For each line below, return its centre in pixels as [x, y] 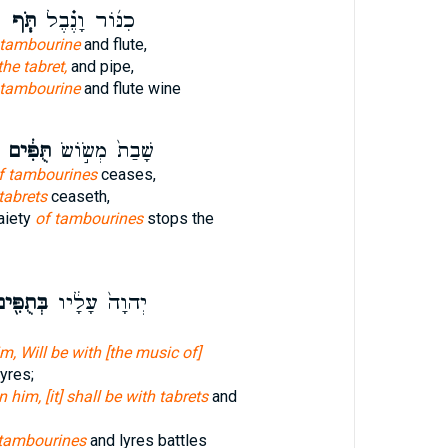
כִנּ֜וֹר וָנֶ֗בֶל [85, 21]
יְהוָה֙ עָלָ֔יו [97, 303]
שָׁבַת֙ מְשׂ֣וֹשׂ [102, 151]
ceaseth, [78, 196]
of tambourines [88, 218]
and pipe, [100, 66]
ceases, [126, 174]
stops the [178, 218]
